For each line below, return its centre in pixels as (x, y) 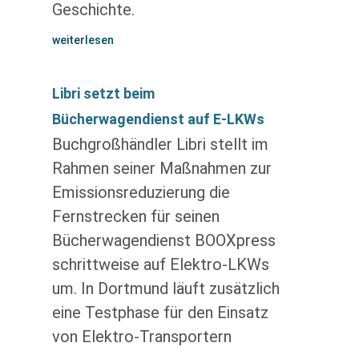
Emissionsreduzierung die (141, 192)
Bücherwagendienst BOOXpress (163, 240)
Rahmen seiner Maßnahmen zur (161, 168)
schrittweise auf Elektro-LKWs (160, 264)
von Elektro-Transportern (141, 337)
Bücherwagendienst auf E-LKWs (158, 119)
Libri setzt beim (103, 93)
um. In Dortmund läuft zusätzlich (165, 288)
